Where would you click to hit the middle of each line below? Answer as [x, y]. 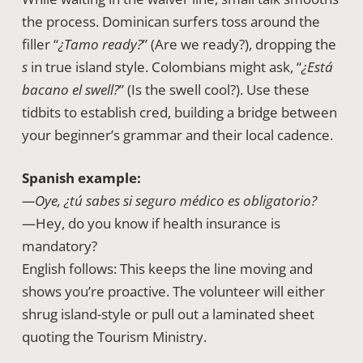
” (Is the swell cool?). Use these [214, 89]
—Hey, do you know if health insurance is [151, 223]
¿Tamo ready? [100, 44]
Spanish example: [81, 178]
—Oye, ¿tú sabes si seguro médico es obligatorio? [169, 201]
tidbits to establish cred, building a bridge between [179, 112]
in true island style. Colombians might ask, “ [164, 66]
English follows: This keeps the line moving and [167, 269]
